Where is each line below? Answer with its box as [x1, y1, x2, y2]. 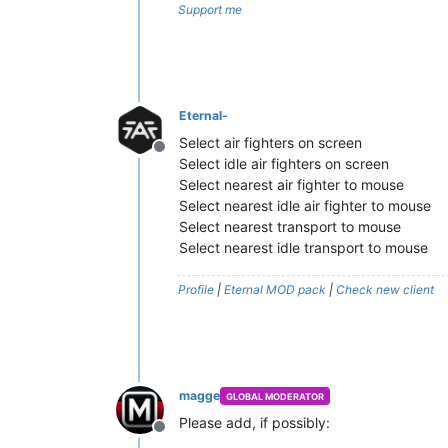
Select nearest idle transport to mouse [179, 239, 428, 256]
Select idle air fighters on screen [179, 155, 389, 172]
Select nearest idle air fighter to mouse [179, 197, 431, 214]
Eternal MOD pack [224, 282, 326, 297]
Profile [178, 282, 214, 297]
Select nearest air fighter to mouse [179, 176, 404, 193]
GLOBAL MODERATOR [225, 390, 324, 402]
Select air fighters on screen [179, 134, 362, 151]
